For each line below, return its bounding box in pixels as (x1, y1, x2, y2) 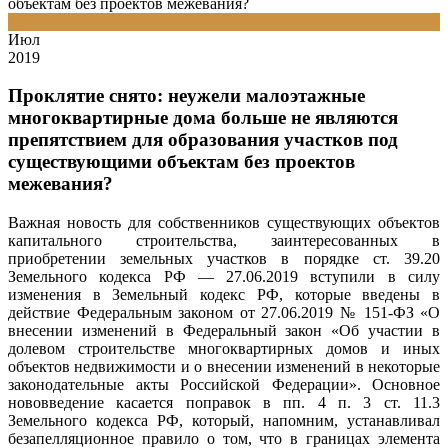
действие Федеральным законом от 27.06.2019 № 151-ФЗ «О (8, 304, 440, 322)
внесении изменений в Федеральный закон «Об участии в (8, 322, 440, 340)
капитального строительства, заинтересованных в (8, 232, 440, 250)
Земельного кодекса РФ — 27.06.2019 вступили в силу (8, 268, 440, 286)
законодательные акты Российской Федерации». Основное (8, 376, 440, 394)
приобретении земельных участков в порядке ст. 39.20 (8, 250, 440, 268)
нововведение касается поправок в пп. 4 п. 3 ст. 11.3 (8, 394, 440, 412)
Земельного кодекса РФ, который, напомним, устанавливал (8, 412, 440, 430)
